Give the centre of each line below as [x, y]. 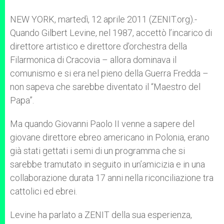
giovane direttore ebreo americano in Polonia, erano [110, 137]
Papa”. [22, 100]
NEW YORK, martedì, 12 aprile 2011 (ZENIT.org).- [103, 19]
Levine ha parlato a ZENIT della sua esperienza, [101, 215]
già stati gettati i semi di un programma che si [97, 151]
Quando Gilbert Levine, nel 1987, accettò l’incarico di [111, 33]
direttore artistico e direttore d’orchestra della [98, 46]
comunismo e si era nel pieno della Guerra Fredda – [109, 73]
